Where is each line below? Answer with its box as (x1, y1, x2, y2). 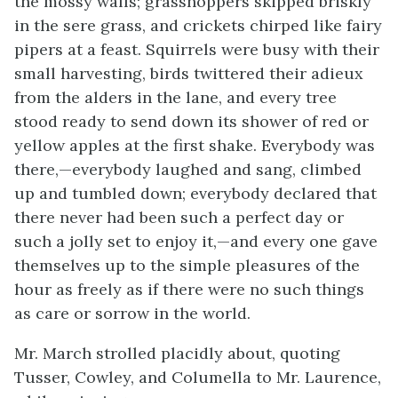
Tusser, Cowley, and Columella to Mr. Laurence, (14, 367, 381, 387)
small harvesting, (14, 63, 150, 84)
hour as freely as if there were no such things (14, 279, 364, 299)
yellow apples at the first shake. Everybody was (14, 135, 375, 155)
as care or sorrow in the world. (14, 303, 251, 323)
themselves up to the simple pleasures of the (14, 255, 360, 275)
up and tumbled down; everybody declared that (14, 183, 377, 203)
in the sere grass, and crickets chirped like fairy (14, 15, 382, 36)
